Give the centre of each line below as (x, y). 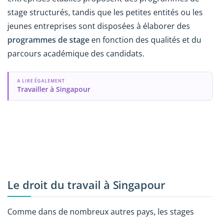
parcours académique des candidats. (76, 54)
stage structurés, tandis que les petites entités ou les (105, 13)
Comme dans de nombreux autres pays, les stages (101, 212)
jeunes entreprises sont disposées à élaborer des (99, 26)
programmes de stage (48, 40)
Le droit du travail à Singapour (86, 185)
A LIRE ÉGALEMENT (41, 81)
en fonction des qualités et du (145, 40)
